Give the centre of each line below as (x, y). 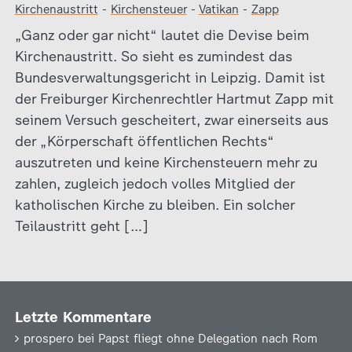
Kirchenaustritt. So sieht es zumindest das (153, 57)
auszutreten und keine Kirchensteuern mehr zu (166, 163)
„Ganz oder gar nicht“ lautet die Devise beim (162, 35)
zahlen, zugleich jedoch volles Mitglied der (154, 184)
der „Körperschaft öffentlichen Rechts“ (144, 141)
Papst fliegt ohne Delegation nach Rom (207, 339)
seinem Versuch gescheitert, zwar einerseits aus (171, 120)
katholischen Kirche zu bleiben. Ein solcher (154, 205)
